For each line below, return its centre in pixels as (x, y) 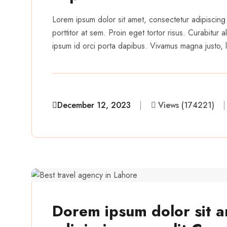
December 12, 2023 (94, 105)
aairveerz (104, 126)
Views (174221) (186, 105)
